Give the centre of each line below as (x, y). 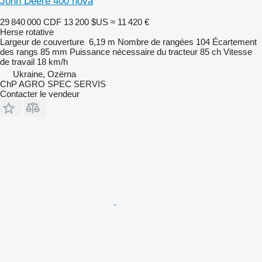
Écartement (235, 42)
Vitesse (238, 51)
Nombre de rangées (156, 42)
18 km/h (52, 61)
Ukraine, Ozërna (44, 74)
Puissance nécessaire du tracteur (134, 51)
